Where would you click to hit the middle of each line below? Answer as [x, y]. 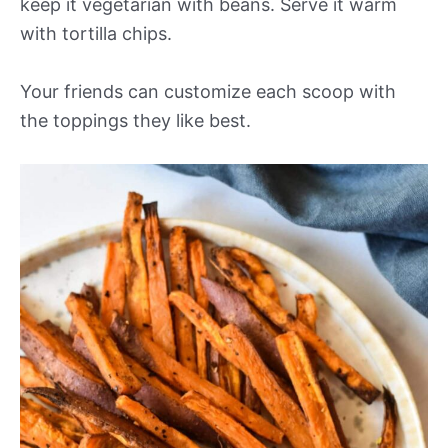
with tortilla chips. [96, 34]
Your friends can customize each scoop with [208, 92]
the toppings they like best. [135, 121]
